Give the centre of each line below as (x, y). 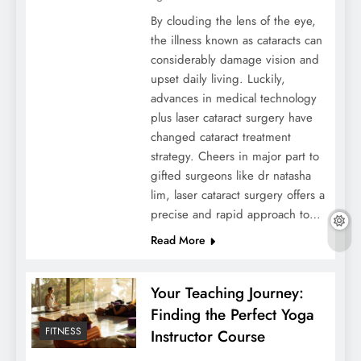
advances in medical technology (233, 99)
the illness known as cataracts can (236, 41)
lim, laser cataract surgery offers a (237, 195)
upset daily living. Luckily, (218, 79)
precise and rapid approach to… (235, 215)
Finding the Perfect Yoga (232, 315)
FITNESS (63, 331)
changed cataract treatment (220, 137)
